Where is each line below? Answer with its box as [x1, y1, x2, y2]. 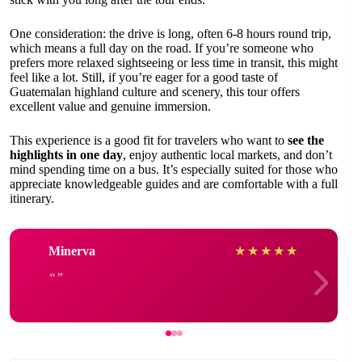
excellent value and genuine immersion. [10, 99, 211, 113]
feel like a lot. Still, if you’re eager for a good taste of [10, 70, 278, 84]
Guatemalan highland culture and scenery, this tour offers [10, 85, 300, 99]
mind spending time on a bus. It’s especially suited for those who [10, 162, 338, 176]
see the [288, 133, 324, 147]
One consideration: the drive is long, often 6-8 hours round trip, [10, 27, 331, 40]
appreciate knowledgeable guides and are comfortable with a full [10, 177, 338, 191]
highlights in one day [10, 148, 123, 162]
